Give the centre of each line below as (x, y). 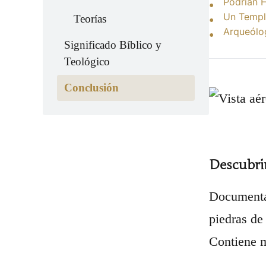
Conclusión (91, 88)
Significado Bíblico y (113, 45)
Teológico (87, 61)
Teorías (90, 19)
